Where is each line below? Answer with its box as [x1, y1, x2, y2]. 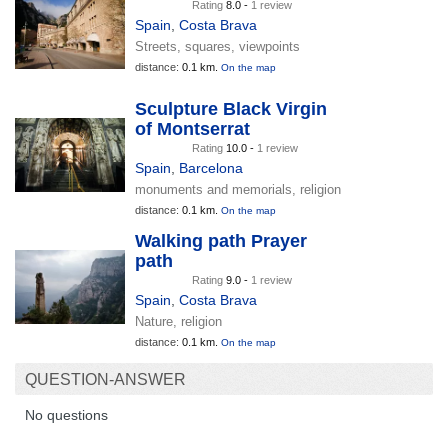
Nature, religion [135, 313, 222, 329]
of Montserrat [135, 118, 250, 139]
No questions [25, 406, 108, 423]
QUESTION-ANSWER [25, 370, 186, 388]
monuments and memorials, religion [135, 181, 341, 197]
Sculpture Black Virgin [135, 98, 327, 119]
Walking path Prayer [135, 230, 307, 251]
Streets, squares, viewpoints [135, 38, 300, 54]
